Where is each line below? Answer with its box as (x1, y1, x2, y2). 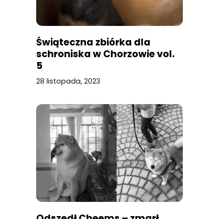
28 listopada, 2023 (36, 76, 100, 87)
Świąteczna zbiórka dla (36, 36, 151, 49)
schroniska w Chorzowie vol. (36, 47, 175, 61)
